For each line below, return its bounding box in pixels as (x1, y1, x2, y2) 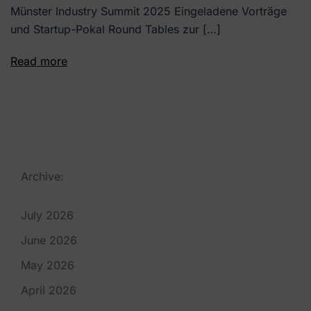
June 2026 (21, 233, 77, 247)
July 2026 (21, 208, 74, 222)
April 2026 (21, 283, 76, 297)
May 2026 (21, 258, 74, 272)
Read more (10, 54, 67, 68)
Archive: (21, 169, 64, 183)
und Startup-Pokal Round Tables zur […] (10, 22, 221, 36)
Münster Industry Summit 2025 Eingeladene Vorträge (10, 4, 287, 18)
